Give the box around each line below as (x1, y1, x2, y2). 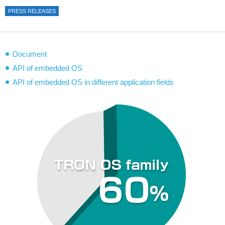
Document (13, 50, 47, 58)
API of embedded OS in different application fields (13, 78, 174, 86)
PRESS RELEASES (8, 8, 56, 14)
